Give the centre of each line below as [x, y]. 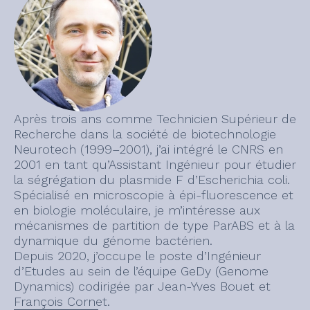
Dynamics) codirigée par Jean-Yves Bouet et [142, 286]
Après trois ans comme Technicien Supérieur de [155, 118]
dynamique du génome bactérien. [113, 240]
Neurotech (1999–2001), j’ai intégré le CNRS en [148, 149]
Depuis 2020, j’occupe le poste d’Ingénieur [137, 255]
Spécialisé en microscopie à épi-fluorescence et [154, 194]
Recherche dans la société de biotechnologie [145, 134]
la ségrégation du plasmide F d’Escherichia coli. [152, 179]
